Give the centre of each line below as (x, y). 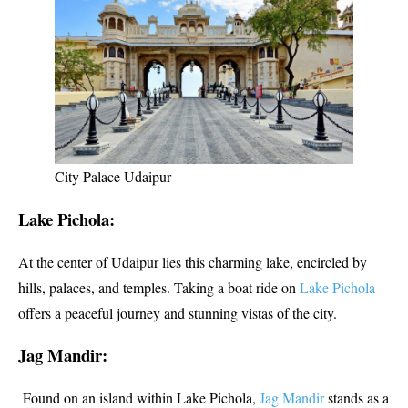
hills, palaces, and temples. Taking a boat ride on (159, 287)
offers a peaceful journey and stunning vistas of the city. (178, 312)
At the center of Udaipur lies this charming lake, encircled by (193, 261)
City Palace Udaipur (113, 177)
